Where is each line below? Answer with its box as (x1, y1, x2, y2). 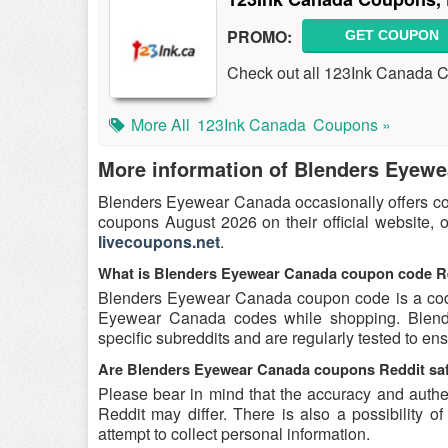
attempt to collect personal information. (98, 422, 370, 445)
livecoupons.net (98, 230, 220, 253)
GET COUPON (345, 27, 439, 43)
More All (131, 113, 190, 136)
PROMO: (227, 24, 292, 48)
